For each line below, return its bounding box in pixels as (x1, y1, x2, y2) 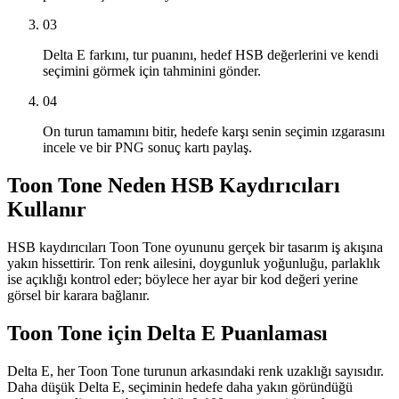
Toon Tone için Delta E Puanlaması (7, 321, 328, 345)
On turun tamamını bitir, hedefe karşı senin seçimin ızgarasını (43, 123, 385, 139)
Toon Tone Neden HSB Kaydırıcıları (7, 173, 340, 197)
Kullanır (7, 197, 86, 221)
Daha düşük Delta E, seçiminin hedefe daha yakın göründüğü (7, 379, 353, 395)
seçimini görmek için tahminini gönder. (43, 62, 261, 78)
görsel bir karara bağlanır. (7, 287, 150, 303)
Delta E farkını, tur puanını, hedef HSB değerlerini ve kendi (43, 46, 379, 62)
